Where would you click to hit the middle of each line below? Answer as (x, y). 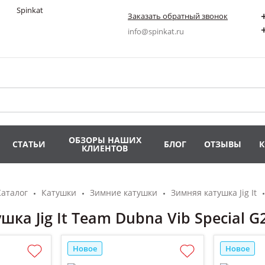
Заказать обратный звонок (178, 16)
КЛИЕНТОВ (105, 148)
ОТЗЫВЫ (223, 144)
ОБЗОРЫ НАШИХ (105, 140)
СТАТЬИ (29, 144)
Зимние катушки (124, 193)
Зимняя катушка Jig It (214, 193)
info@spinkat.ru (156, 31)
